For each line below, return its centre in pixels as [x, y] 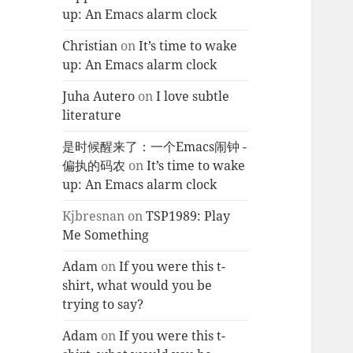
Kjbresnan [94, 216]
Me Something [106, 235]
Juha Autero [99, 97]
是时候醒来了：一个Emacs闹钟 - [155, 147]
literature [92, 115]
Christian [90, 46]
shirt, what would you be [137, 286]
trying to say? [103, 305]
